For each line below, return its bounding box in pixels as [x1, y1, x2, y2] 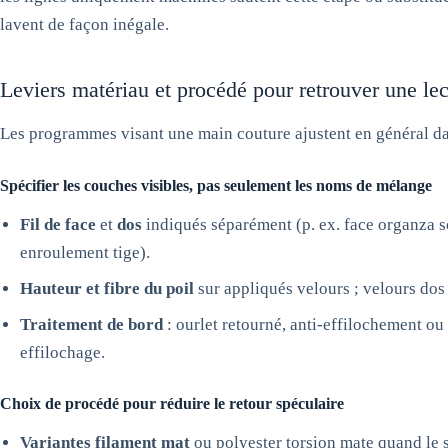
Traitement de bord [20, 315, 163, 334]
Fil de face [20, 215, 96, 234]
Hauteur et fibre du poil [20, 279, 194, 298]
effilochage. [20, 343, 105, 362]
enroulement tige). [20, 243, 150, 262]
